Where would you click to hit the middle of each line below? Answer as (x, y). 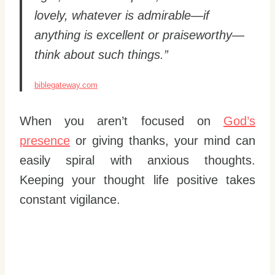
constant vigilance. (70, 199)
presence (45, 140)
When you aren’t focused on (122, 121)
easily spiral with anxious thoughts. (137, 160)
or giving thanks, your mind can (163, 140)
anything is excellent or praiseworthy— (139, 35)
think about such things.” (101, 54)
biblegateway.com (66, 85)
